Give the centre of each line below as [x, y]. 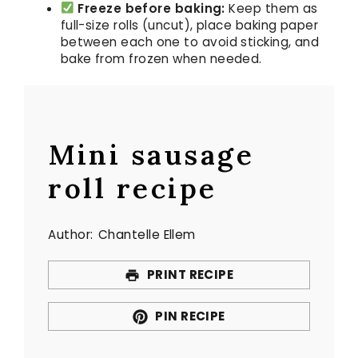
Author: [71, 235]
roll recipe [133, 189]
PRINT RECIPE [189, 275]
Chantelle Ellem [147, 235]
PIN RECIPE [189, 316]
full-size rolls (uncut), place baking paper [189, 25]
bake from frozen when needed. [161, 58]
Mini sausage [151, 155]
